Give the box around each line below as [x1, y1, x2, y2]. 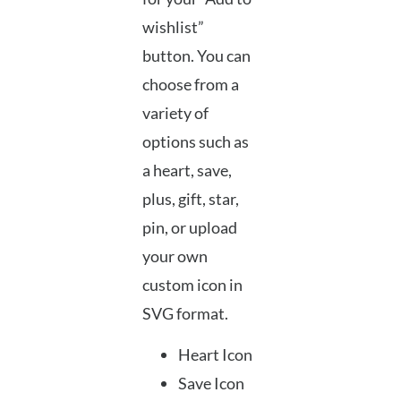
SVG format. [141, 303, 228, 323]
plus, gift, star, [141, 188, 239, 209]
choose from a [141, 73, 239, 94]
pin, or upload [141, 217, 237, 237]
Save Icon [177, 373, 244, 394]
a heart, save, [141, 159, 232, 180]
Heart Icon [177, 345, 252, 365]
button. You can [141, 45, 251, 65]
